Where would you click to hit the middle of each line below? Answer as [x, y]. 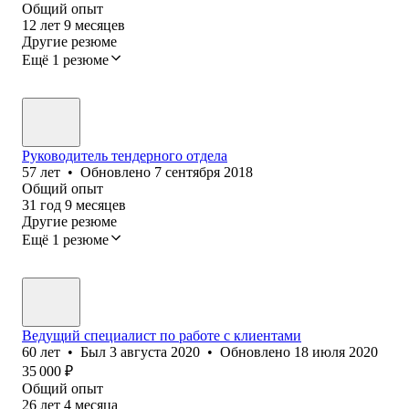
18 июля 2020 [336, 351]
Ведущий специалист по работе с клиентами [162, 335]
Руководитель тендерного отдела [125, 155]
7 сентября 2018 [204, 172]
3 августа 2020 [155, 351]
